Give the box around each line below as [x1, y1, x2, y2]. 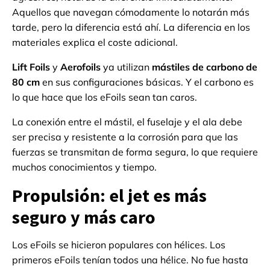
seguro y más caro [12, 206, 155, 229]
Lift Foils [12, 61, 50, 74]
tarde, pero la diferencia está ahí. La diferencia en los [12, 21, 250, 34]
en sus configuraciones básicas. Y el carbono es [40, 76, 254, 89]
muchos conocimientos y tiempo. [12, 161, 157, 174]
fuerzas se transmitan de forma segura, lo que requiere [12, 146, 258, 159]
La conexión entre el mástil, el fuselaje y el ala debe [12, 116, 242, 128]
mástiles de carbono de [152, 61, 257, 74]
